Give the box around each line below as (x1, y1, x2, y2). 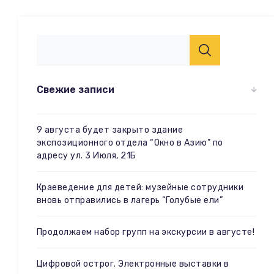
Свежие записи (37, 83, 114, 95)
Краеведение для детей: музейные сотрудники (37, 182, 244, 193)
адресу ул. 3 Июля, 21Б (37, 150, 136, 161)
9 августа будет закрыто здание (37, 124, 183, 135)
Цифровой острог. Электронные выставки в (37, 258, 229, 269)
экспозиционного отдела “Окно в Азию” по (37, 137, 223, 148)
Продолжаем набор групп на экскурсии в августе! (37, 226, 255, 237)
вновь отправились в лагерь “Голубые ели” (37, 194, 223, 206)
